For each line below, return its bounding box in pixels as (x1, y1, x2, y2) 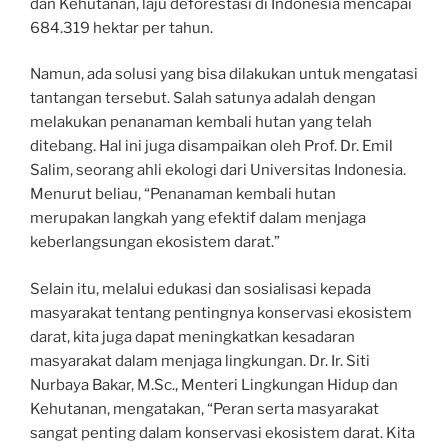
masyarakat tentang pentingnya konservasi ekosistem (30, 303, 412, 322)
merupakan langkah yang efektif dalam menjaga (30, 209, 366, 228)
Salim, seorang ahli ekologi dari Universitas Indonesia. (30, 161, 406, 180)
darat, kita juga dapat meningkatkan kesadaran (30, 327, 355, 346)
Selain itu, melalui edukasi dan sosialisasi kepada (30, 279, 371, 298)
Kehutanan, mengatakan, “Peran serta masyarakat (30, 399, 379, 418)
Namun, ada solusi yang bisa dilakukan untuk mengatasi (30, 65, 418, 84)
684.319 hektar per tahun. (30, 18, 213, 37)
